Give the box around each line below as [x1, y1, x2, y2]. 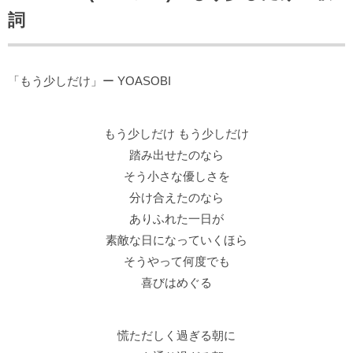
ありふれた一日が [129, 212, 224, 226]
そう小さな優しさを [123, 169, 230, 184]
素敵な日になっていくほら [106, 233, 247, 247]
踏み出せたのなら [129, 148, 224, 162]
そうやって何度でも [123, 255, 230, 269]
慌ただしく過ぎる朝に [117, 329, 236, 343]
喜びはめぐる [141, 276, 212, 290]
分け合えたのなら [129, 191, 224, 205]
